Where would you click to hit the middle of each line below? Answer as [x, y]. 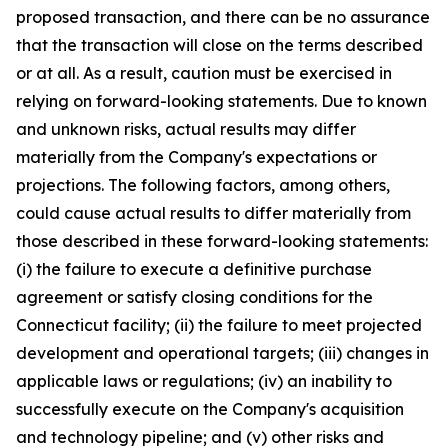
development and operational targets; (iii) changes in [222, 353]
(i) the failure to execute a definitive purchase [194, 269]
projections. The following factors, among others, [203, 185]
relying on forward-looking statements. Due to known [221, 101]
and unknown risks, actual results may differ [186, 129]
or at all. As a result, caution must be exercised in [204, 73]
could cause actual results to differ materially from [213, 213]
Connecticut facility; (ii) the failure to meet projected [219, 325]
